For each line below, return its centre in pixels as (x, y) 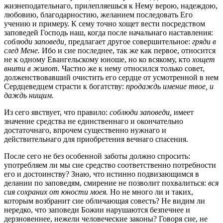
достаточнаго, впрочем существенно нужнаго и (85, 130)
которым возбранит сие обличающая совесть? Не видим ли (105, 201)
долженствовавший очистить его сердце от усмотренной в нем (111, 78)
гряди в (204, 42)
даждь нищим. (29, 96)
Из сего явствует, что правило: (57, 112)
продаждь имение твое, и (170, 87)
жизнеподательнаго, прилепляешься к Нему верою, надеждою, (111, 6)
